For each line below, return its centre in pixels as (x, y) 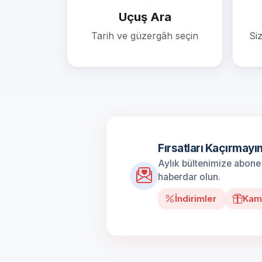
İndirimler (196, 199)
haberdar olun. (189, 177)
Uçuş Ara (145, 17)
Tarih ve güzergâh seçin (145, 35)
